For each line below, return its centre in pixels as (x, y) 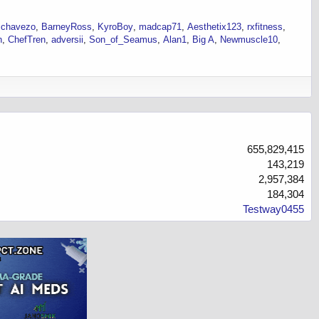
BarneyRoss (67, 27)
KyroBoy (115, 27)
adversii (67, 40)
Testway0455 (273, 209)
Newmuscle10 (249, 40)
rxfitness (265, 27)
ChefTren (27, 40)
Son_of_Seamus (123, 40)
